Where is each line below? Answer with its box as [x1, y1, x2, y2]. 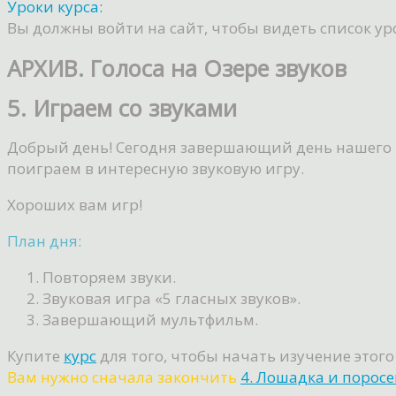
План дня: [7, 231, 81, 252]
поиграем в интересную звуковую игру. [7, 158, 304, 179]
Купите [7, 346, 64, 367]
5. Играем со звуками [7, 93, 237, 124]
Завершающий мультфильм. [42, 309, 258, 331]
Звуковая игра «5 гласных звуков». [42, 288, 301, 309]
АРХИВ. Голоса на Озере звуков [7, 53, 346, 84]
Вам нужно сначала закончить [7, 367, 240, 388]
